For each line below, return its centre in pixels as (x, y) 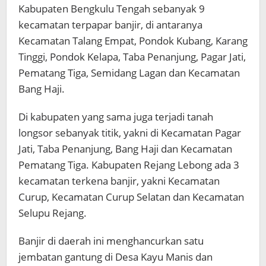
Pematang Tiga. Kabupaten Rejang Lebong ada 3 (129, 164)
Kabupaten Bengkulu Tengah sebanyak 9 (112, 8)
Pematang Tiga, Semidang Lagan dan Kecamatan (129, 72)
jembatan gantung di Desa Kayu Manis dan (115, 256)
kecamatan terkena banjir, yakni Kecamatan (119, 180)
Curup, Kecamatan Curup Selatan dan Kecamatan (131, 197)
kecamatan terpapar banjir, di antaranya (110, 24)
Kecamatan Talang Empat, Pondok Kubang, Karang (133, 40)
